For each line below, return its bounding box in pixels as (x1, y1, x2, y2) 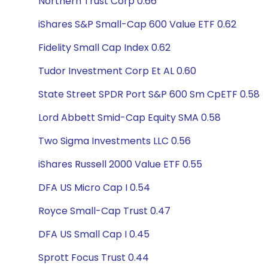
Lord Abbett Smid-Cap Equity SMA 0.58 (38, 111, 221, 124)
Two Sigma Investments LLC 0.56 (38, 134, 191, 148)
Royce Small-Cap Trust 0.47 (38, 204, 170, 218)
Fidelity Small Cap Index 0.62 (38, 41, 170, 54)
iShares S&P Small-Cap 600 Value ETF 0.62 (38, 17, 236, 31)
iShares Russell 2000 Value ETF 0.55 (38, 157, 202, 171)
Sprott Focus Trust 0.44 (38, 251, 149, 264)
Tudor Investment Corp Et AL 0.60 (38, 64, 196, 78)
